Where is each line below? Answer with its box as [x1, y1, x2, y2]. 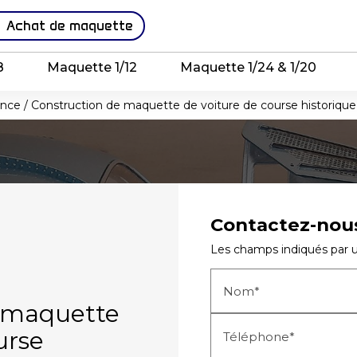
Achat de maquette [6, 17, 133, 33]
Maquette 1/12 [47, 59, 138, 75]
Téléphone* [223, 328, 295, 344]
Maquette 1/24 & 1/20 [179, 59, 316, 75]
